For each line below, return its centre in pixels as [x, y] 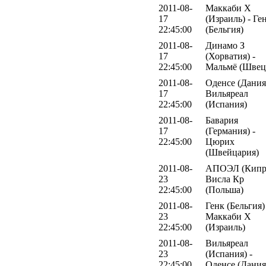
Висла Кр [225, 179]
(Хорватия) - [230, 56]
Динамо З [225, 46]
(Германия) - [230, 131]
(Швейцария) [232, 153]
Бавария [222, 121]
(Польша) [224, 190]
